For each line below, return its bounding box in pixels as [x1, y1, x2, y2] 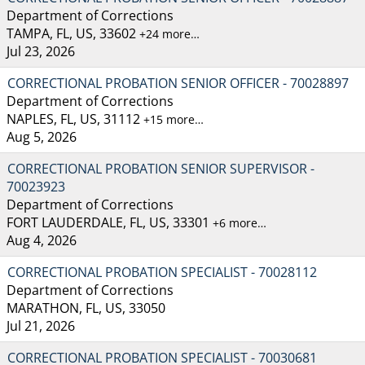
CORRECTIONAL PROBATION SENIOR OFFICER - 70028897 [7, 73, 349, 92]
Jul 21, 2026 [7, 316, 75, 335]
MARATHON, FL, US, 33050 [7, 298, 165, 317]
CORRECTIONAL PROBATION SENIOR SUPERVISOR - [7, 159, 314, 178]
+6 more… [213, 214, 266, 231]
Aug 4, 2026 [7, 231, 77, 249]
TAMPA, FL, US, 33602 [7, 24, 139, 42]
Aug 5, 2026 [7, 127, 77, 146]
